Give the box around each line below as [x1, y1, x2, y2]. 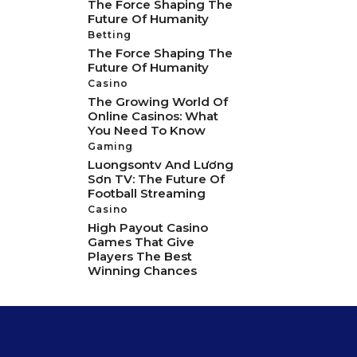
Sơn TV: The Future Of [88, 171, 225, 187]
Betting [88, 29, 131, 41]
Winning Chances [88, 263, 197, 279]
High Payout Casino [88, 220, 208, 236]
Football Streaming [88, 186, 206, 202]
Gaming [88, 140, 133, 153]
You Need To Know [88, 123, 206, 139]
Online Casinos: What [88, 108, 218, 124]
